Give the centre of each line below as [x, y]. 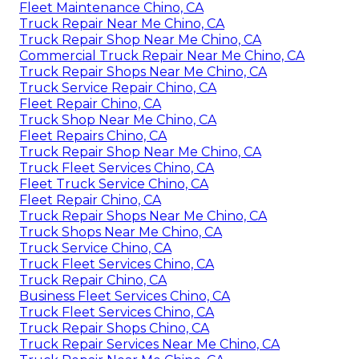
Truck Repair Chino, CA [93, 280]
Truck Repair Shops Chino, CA [114, 329]
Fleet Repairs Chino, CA [93, 136]
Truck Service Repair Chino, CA [118, 88]
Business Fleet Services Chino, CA [125, 296]
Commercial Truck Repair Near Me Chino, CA [162, 56]
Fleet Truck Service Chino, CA [114, 184]
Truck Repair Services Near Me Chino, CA [149, 345]
